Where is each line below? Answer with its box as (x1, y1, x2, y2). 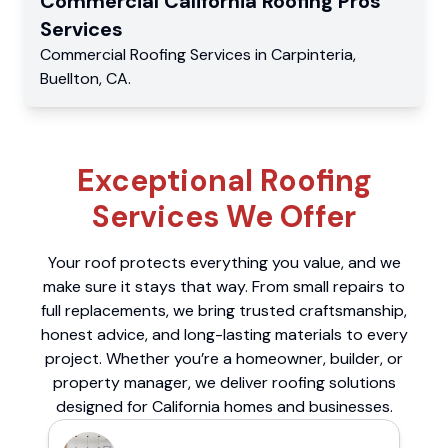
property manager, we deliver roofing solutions (52, 371, 396, 393)
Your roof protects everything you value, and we (47, 251, 401, 273)
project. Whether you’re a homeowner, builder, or (45, 347, 403, 369)
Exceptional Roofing (76, 160, 372, 200)
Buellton (40, 67, 99, 89)
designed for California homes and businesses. (55, 395, 393, 417)
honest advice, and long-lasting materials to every (40, 323, 408, 345)
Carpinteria (271, 43, 353, 65)
